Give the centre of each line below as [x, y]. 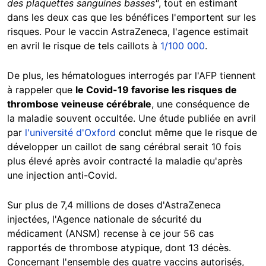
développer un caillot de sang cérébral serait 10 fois [124, 147]
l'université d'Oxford [70, 133]
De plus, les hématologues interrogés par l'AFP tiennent [132, 76]
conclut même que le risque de [186, 133]
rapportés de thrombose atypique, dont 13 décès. [119, 248]
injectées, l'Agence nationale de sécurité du [104, 219]
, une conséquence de [200, 104]
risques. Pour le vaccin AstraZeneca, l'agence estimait [128, 32]
